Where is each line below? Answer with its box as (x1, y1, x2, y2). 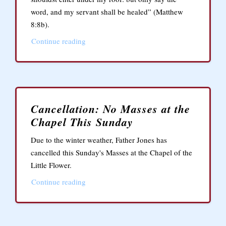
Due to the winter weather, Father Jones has (31, 135, 167, 145)
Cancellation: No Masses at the (31, 101, 190, 117)
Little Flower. (31, 160, 72, 170)
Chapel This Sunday (31, 114, 133, 130)
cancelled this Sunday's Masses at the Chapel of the (31, 147, 192, 157)
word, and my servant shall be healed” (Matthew (31, 7, 183, 17)
